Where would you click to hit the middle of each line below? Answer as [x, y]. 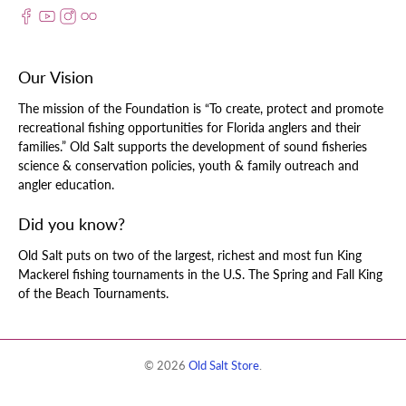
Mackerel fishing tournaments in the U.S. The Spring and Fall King [200, 274]
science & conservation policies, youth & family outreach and [188, 165]
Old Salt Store [224, 365]
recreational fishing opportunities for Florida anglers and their [189, 127]
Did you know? [72, 223]
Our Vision [56, 77]
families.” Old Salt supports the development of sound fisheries [193, 146]
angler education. [66, 184]
